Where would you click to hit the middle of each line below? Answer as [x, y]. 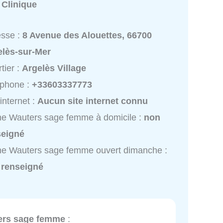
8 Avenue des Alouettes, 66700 [87, 35]
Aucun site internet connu [93, 101]
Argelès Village [54, 68]
